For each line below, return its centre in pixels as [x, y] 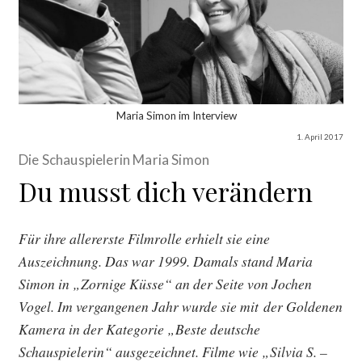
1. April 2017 [320, 136]
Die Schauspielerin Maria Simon [114, 159]
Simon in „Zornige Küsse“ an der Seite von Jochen [166, 283]
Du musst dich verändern [166, 191]
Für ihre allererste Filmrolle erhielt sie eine [145, 238]
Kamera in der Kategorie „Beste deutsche [140, 328]
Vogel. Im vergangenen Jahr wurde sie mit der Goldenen [181, 306]
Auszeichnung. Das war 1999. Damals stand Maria [166, 261]
